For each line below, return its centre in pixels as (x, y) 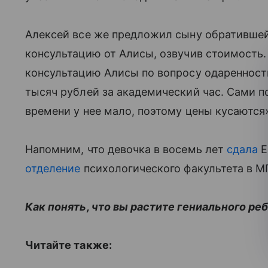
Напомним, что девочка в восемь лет (126, 149)
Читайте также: (68, 245)
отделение (53, 168)
